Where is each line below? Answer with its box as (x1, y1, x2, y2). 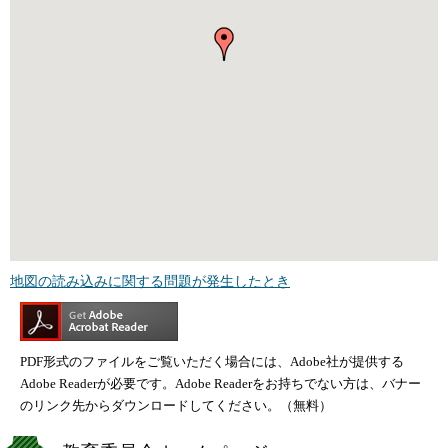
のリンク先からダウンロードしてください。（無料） (20, 398, 332, 414)
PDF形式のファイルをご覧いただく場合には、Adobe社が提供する (20, 354, 404, 370)
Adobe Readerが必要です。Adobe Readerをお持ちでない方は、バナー (20, 376, 421, 392)
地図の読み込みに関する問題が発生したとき (10, 274, 290, 290)
